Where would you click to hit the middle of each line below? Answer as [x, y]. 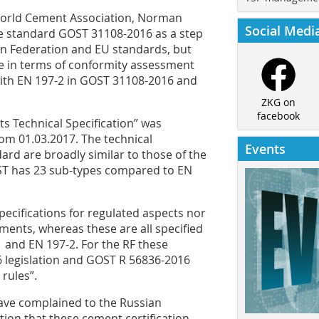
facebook [278, 116]
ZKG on [278, 103]
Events [265, 149]
